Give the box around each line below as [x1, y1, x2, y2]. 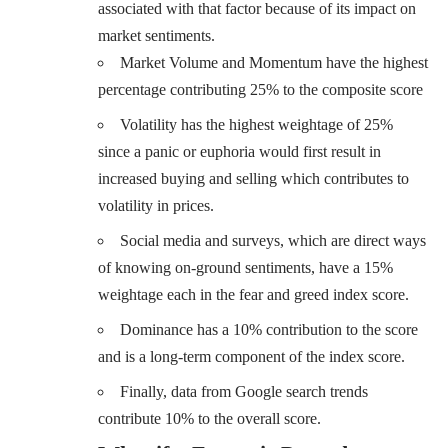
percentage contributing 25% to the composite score [98, 81, 423, 99]
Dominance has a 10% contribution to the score [120, 321, 418, 339]
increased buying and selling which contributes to [98, 170, 409, 188]
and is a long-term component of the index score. [98, 348, 405, 366]
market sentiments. [98, 27, 215, 45]
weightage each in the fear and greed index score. [98, 286, 409, 304]
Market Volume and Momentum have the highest [120, 54, 428, 72]
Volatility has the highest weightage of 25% [120, 116, 393, 134]
